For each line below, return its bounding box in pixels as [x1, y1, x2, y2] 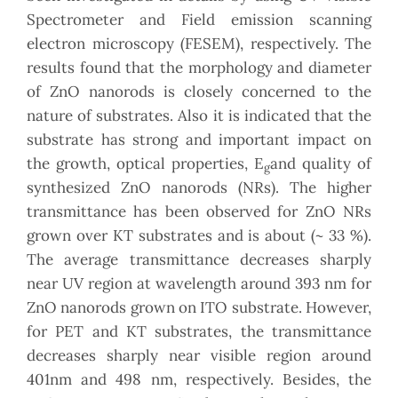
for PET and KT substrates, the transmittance [27, 322, 371, 342]
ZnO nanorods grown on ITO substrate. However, [27, 298, 371, 318]
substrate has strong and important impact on [27, 130, 371, 150]
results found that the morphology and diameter [27, 58, 371, 78]
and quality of [270, 154, 371, 174]
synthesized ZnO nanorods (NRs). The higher [27, 178, 371, 198]
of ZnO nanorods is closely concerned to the [27, 82, 371, 102]
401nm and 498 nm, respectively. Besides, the [27, 370, 371, 390]
